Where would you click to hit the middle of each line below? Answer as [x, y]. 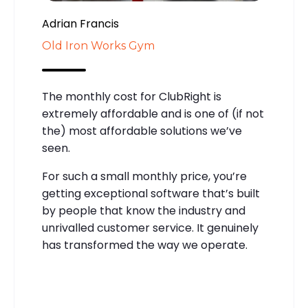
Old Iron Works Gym [98, 45]
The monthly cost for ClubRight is [132, 96]
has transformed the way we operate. [145, 245]
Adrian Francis [80, 23]
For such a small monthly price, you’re [144, 176]
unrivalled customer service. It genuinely [150, 228]
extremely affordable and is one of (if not [153, 113]
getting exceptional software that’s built [151, 193]
